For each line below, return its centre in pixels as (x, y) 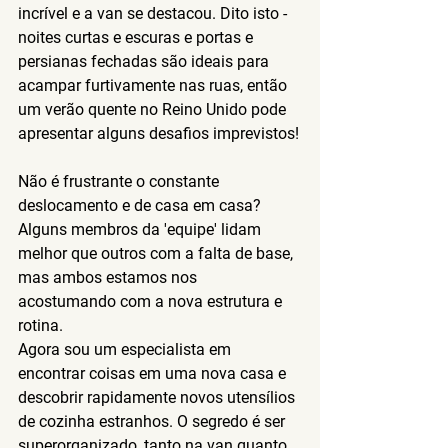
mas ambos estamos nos (109, 277)
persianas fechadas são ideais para (145, 61)
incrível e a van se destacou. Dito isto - (154, 13)
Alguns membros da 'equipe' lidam (141, 229)
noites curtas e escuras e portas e (137, 37)
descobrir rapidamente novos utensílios (158, 397)
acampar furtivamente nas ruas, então (154, 85)
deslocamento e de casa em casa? (139, 205)
